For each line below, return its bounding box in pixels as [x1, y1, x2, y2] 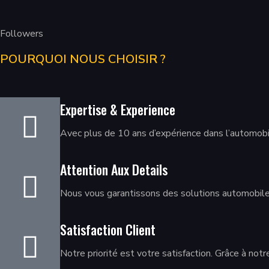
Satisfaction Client [60, 219, 156, 239]
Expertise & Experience [60, 99, 175, 119]
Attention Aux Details [60, 159, 168, 179]
